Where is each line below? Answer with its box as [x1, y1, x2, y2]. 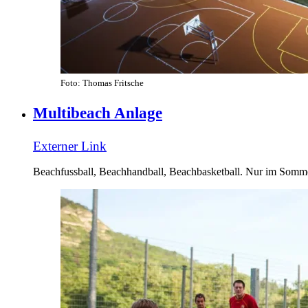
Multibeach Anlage [33, 104, 162, 122]
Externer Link [33, 138, 107, 153]
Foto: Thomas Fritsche [60, 78, 144, 89]
